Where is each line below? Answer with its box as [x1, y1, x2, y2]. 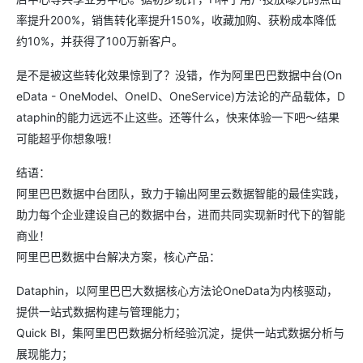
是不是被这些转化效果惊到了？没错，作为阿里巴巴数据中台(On [16, 67, 342, 82]
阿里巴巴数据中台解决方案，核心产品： [16, 249, 220, 263]
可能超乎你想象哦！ [16, 130, 118, 145]
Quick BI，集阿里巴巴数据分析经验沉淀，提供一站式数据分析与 [16, 325, 344, 340]
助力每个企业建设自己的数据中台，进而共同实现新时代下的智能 [16, 207, 345, 221]
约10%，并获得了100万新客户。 [16, 33, 183, 48]
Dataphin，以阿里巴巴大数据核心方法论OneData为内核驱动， [16, 283, 338, 297]
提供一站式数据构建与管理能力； [16, 304, 186, 318]
